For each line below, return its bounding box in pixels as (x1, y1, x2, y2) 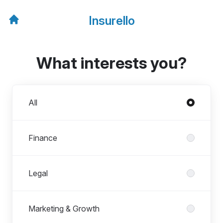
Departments (12, 86, 58, 96)
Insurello (88, 13, 135, 28)
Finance (28, 133, 57, 143)
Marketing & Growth (28, 204, 100, 214)
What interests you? (36, 53, 187, 73)
